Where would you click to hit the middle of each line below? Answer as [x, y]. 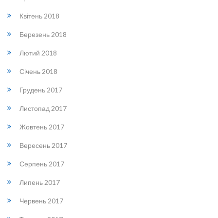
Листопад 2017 [43, 108]
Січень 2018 [38, 71]
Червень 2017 [41, 201]
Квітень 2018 [39, 16]
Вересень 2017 [43, 145]
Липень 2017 [40, 182]
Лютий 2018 [38, 53]
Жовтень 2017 [42, 127]
